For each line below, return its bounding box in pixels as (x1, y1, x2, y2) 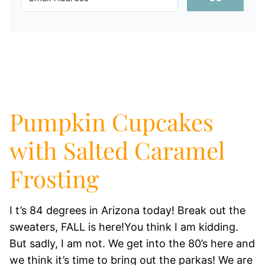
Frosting (9, 163, 99, 194)
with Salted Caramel (9, 134, 225, 166)
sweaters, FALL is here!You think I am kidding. (9, 221, 238, 233)
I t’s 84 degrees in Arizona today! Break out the (9, 204, 245, 216)
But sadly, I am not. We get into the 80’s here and (9, 237, 255, 250)
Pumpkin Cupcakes (9, 106, 214, 137)
